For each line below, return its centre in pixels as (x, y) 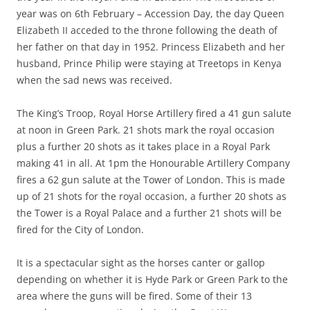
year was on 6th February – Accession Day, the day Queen (151, 13)
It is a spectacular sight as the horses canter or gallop (141, 263)
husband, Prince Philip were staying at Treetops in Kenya (149, 63)
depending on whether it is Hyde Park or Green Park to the (152, 279)
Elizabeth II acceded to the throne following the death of (147, 30)
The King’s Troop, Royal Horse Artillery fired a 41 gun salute (154, 113)
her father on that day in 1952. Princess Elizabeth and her (151, 47)
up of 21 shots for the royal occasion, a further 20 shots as (152, 196)
